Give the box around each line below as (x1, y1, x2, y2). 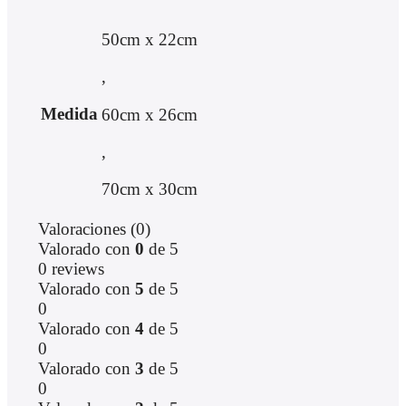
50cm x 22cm (101, 30, 198, 50)
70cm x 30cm (101, 179, 198, 198)
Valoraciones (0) (37, 219, 150, 239)
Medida (40, 104, 98, 124)
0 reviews (37, 259, 104, 279)
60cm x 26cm (101, 104, 198, 124)
